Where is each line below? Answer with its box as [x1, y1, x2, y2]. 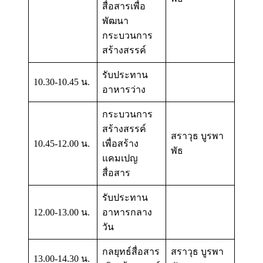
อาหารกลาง [102, 207, 152, 217]
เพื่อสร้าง [102, 138, 139, 149]
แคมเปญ [102, 153, 138, 163]
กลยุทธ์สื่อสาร [102, 246, 160, 257]
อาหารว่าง [102, 84, 146, 95]
